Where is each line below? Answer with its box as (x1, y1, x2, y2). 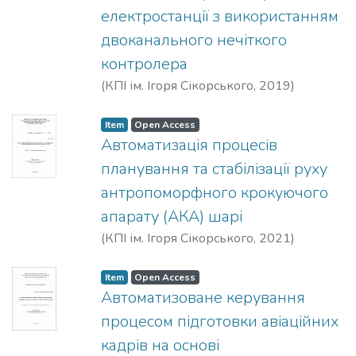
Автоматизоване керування (101, 287, 305, 309)
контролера (101, 53, 188, 75)
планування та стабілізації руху (101, 158, 327, 180)
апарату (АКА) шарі (101, 206, 242, 228)
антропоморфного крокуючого (101, 182, 328, 204)
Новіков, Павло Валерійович (101, 96, 271, 114)
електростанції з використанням (101, 6, 339, 28)
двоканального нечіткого (101, 29, 287, 52)
